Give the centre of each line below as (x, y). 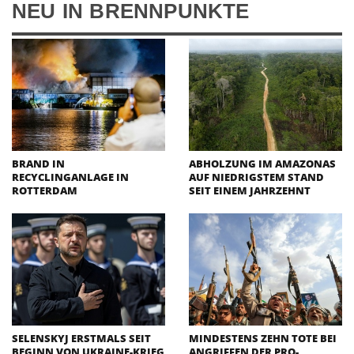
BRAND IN (38, 163)
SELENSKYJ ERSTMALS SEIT (81, 339)
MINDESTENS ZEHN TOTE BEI (263, 339)
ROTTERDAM (45, 190)
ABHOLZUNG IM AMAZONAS (262, 163)
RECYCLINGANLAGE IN (70, 177)
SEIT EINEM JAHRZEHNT (250, 190)
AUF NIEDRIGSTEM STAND (256, 177)
